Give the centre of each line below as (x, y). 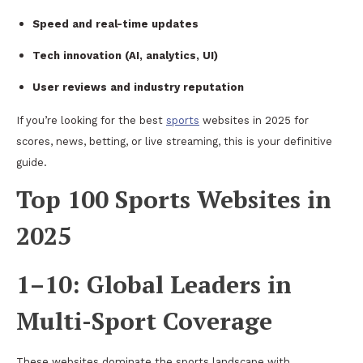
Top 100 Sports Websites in (174, 199)
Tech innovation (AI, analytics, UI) (125, 55)
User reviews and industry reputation (138, 87)
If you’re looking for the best (91, 120)
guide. (32, 162)
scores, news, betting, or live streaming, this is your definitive (174, 141)
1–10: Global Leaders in (154, 284)
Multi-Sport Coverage (144, 320)
